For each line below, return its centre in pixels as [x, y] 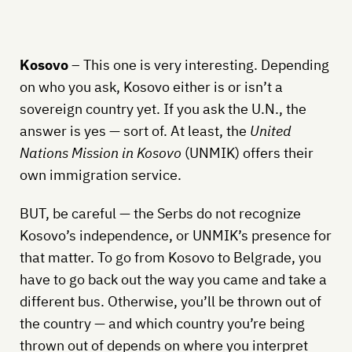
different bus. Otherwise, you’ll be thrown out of [170, 302]
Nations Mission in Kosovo [100, 153]
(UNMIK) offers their [247, 153]
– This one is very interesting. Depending [200, 65]
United [270, 131]
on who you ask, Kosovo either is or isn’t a [151, 87]
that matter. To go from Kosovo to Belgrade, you [170, 258]
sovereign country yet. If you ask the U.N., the [163, 109]
